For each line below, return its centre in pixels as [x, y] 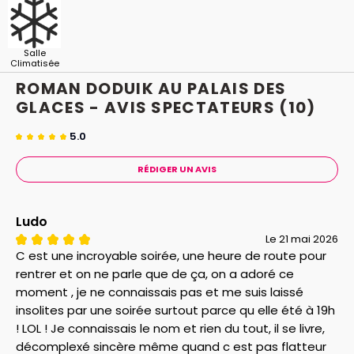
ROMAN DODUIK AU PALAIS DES [151, 88]
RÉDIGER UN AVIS [177, 169]
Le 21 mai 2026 [302, 239]
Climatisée [34, 63]
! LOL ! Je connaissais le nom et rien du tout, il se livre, [170, 328]
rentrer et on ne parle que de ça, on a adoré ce [155, 273]
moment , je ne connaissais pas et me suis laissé [160, 292]
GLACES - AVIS [84, 107]
